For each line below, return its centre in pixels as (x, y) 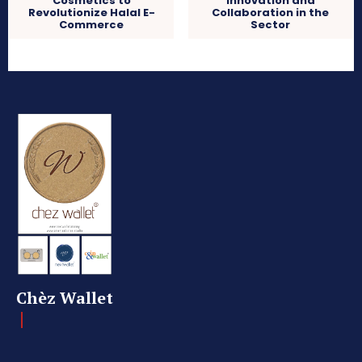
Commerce (92, 24)
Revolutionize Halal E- (91, 12)
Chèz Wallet (65, 298)
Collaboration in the (271, 12)
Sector (271, 24)
